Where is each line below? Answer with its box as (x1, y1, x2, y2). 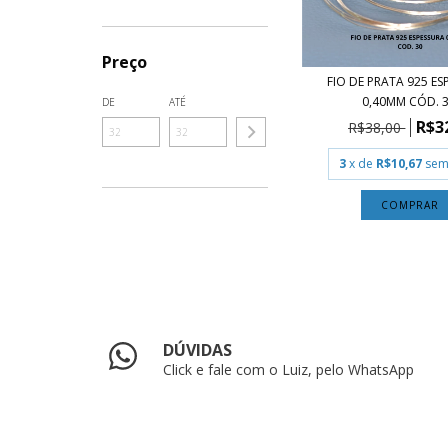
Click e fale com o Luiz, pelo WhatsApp (163, 359, 415, 379)
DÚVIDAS (163, 338, 233, 361)
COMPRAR (380, 197, 439, 212)
